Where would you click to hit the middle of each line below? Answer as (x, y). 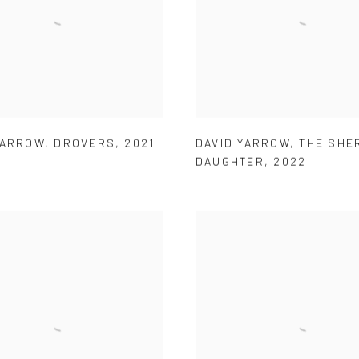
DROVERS (85, 143)
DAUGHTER (230, 161)
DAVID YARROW (243, 143)
